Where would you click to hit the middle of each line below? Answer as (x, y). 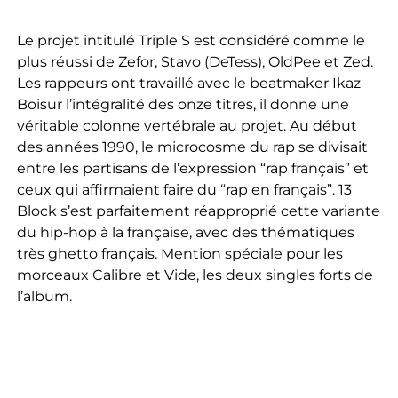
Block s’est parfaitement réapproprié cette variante (198, 211)
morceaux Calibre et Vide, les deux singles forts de (195, 275)
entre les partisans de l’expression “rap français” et (192, 169)
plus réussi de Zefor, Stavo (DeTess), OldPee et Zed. (195, 62)
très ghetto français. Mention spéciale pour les (179, 254)
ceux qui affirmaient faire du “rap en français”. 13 (184, 190)
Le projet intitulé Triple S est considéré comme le (191, 41)
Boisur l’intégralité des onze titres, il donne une (183, 105)
